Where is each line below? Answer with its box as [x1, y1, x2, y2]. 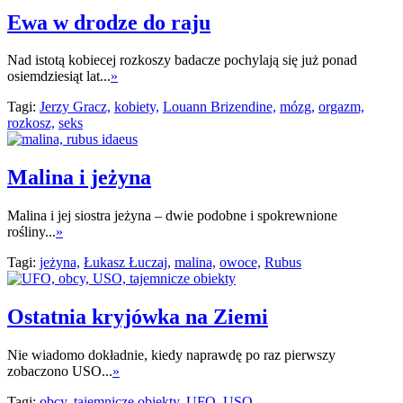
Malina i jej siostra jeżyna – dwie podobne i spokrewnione [7, 208, 337, 224]
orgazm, [318, 99, 364, 115]
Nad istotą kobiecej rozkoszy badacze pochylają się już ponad [7, 52, 357, 68]
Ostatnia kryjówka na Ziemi [7, 305, 268, 329]
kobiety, [114, 99, 159, 115]
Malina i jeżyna [7, 166, 151, 190]
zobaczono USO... [7, 363, 112, 380]
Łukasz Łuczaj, [84, 255, 171, 271]
